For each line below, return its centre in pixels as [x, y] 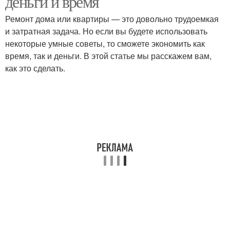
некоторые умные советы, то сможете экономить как [105, 43]
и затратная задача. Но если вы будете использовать [106, 31]
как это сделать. [35, 68]
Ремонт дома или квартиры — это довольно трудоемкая [112, 19]
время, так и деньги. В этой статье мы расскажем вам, [108, 56]
